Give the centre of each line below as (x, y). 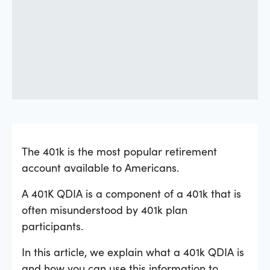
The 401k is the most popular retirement (119, 151)
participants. (52, 225)
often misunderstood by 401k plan (105, 209)
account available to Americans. (100, 167)
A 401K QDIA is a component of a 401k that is (131, 193)
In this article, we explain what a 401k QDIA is (133, 251)
